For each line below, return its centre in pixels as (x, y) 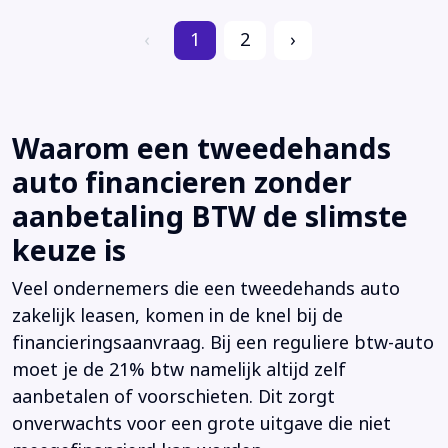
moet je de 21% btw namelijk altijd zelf (179, 369)
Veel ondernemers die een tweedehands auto (206, 288)
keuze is (69, 250)
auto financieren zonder (182, 182)
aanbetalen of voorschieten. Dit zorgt (173, 396)
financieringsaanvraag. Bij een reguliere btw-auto (223, 342)
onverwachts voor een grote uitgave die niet (201, 423)
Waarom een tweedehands (201, 148)
